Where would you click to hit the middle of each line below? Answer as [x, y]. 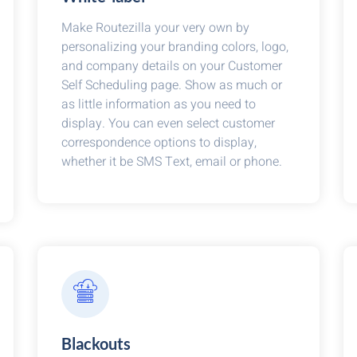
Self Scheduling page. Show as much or [172, 85]
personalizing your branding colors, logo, [175, 47]
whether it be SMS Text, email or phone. [172, 162]
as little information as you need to [159, 104]
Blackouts [96, 343]
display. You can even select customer [169, 124]
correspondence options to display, [159, 143]
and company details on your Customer [172, 66]
